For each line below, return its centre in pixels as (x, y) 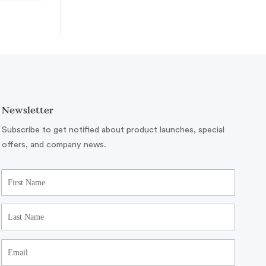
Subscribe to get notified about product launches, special (113, 130)
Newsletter (27, 110)
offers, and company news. (54, 145)
